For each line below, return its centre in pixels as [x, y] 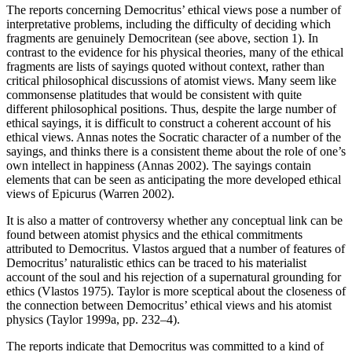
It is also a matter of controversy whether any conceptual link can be [174, 220]
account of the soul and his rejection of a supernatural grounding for [174, 277]
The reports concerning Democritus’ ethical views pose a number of [174, 9]
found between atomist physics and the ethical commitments [154, 234]
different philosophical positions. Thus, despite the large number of [171, 108]
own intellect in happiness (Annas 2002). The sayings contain [159, 165]
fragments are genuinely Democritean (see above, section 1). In [162, 38]
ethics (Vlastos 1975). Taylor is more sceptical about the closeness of [176, 291]
